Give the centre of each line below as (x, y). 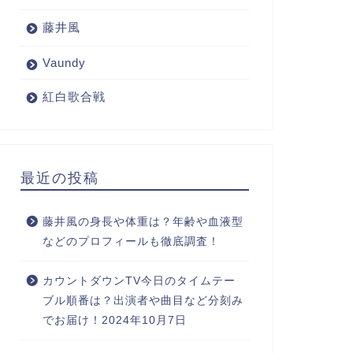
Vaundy (64, 63)
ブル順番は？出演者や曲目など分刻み (143, 301)
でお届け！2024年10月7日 (114, 320)
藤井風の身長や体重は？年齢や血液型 (143, 222)
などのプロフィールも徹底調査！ (131, 242)
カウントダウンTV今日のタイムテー (139, 281)
